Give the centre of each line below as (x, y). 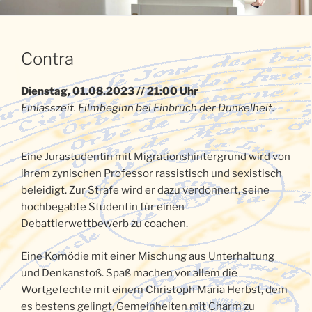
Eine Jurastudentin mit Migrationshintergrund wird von (156, 157)
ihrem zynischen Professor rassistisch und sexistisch (151, 174)
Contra (47, 58)
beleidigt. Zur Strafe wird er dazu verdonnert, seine (145, 190)
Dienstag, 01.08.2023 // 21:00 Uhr (110, 91)
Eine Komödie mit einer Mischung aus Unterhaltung (148, 256)
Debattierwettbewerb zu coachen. (104, 224)
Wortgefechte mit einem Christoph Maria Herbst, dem (154, 289)
